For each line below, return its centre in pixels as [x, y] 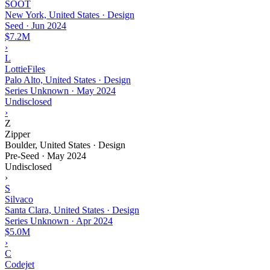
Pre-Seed [22, 155]
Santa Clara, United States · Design [72, 210]
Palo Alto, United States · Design [68, 80]
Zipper [17, 134]
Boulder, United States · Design [65, 145]
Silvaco [19, 199]
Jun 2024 [49, 25]
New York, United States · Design [70, 14]
